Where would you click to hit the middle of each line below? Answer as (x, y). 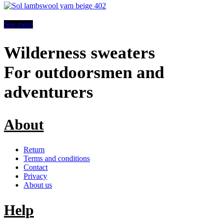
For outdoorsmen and (84, 72)
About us (38, 185)
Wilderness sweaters (80, 53)
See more (18, 24)
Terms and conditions (57, 158)
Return (34, 149)
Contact (36, 167)
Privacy (35, 176)
